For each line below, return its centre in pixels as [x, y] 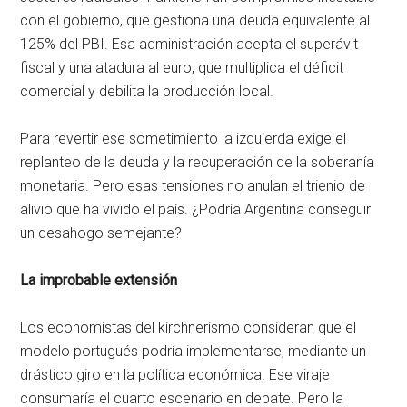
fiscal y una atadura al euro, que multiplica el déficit [182, 68]
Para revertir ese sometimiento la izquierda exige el [184, 139]
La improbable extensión [99, 281]
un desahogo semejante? [101, 233]
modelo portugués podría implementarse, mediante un [194, 352]
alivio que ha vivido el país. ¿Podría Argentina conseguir [196, 210]
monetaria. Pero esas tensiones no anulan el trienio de [193, 186]
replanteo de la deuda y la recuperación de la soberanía [198, 163]
